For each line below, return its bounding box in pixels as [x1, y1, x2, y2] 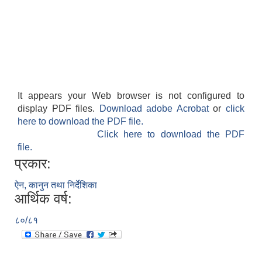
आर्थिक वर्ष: [15, 191, 72, 207]
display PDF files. [18, 104, 99, 114]
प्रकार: [15, 156, 51, 172]
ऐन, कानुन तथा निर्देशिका [15, 180, 97, 191]
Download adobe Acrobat [99, 104, 213, 114]
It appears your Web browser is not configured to [18, 91, 244, 101]
